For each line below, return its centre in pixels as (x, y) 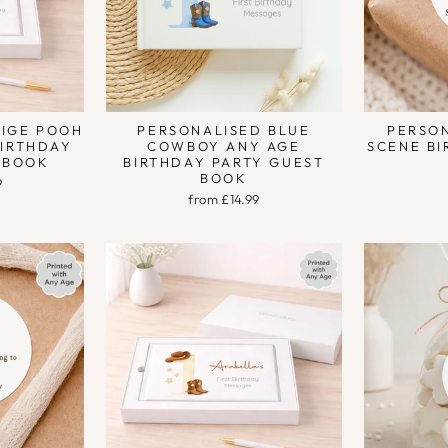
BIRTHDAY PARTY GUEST (224, 161)
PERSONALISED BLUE (224, 129)
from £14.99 (224, 198)
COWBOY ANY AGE (224, 145)
